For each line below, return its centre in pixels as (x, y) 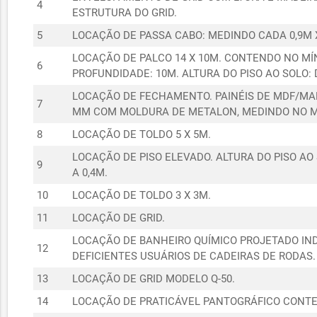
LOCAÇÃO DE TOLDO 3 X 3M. (141, 195)
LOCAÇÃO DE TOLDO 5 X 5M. (141, 134)
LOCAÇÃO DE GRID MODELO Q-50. (153, 279)
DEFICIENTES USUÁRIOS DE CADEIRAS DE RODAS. (194, 256)
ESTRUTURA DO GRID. (124, 13)
